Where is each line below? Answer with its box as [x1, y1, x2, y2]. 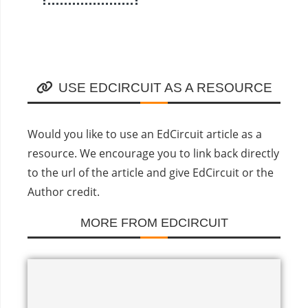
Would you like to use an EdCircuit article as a [27, 126, 262, 142]
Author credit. [27, 184, 100, 199]
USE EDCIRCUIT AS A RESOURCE [58, 80, 272, 95]
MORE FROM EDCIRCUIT [80, 216, 228, 230]
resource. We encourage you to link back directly [27, 146, 279, 161]
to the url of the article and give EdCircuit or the [27, 165, 274, 180]
